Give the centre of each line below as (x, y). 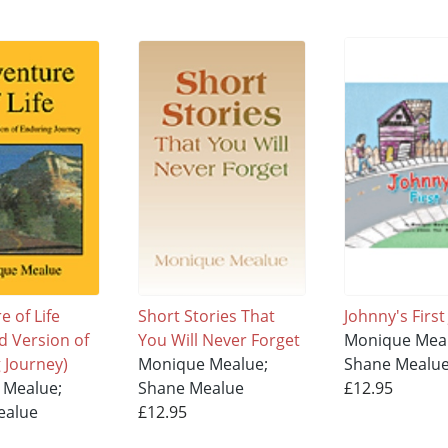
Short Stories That (207, 316)
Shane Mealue (191, 388)
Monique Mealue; (203, 364)
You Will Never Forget (219, 340)
